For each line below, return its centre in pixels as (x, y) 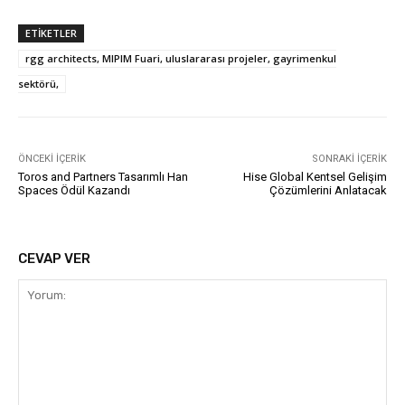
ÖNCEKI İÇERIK (52, 158)
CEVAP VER (54, 258)
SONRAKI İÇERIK (349, 158)
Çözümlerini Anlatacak (328, 190)
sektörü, (38, 83)
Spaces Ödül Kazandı (74, 190)
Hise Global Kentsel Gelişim (315, 176)
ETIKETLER (51, 33)
